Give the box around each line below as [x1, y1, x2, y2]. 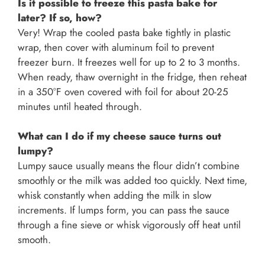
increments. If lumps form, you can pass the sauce [18, 203, 230, 218]
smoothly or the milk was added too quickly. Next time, [18, 173, 247, 188]
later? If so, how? [18, 10, 102, 25]
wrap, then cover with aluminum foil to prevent [18, 40, 214, 54]
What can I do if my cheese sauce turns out [18, 129, 221, 144]
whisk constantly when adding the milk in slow [18, 188, 212, 203]
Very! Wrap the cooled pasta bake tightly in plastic [18, 25, 231, 40]
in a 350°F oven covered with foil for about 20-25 [18, 84, 228, 99]
